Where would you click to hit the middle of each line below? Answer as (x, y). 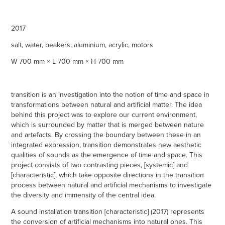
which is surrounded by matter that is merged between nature (108, 124)
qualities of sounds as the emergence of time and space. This (107, 154)
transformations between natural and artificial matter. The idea (107, 104)
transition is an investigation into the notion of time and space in (110, 94)
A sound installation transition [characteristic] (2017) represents (108, 211)
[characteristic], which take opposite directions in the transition (108, 175)
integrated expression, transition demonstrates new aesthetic (106, 144)
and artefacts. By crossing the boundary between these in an (106, 134)
